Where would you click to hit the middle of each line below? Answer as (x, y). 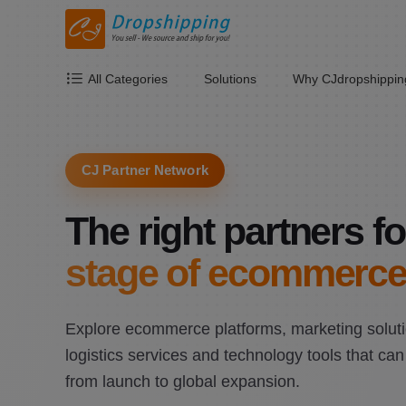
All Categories (128, 79)
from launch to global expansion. (183, 381)
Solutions (230, 79)
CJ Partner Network (145, 170)
